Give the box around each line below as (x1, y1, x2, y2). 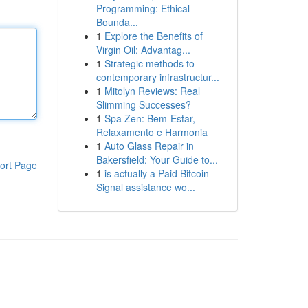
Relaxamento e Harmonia (96, 125, 208, 139)
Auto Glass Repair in (104, 139, 194, 153)
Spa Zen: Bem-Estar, (104, 111, 195, 125)
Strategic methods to (104, 56, 195, 70)
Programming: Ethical (96, 1, 190, 15)
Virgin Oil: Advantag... (96, 43, 190, 56)
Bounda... (96, 15, 138, 29)
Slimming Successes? (96, 98, 191, 111)
